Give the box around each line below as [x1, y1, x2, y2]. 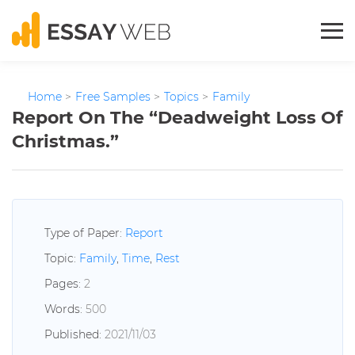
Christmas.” [12, 131, 119, 152]
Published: [44, 327, 105, 342]
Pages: [44, 277, 84, 291]
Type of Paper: [44, 226, 125, 240]
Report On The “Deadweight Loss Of [12, 107, 343, 128]
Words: [44, 302, 86, 316]
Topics [164, 90, 199, 104]
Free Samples [75, 90, 151, 104]
